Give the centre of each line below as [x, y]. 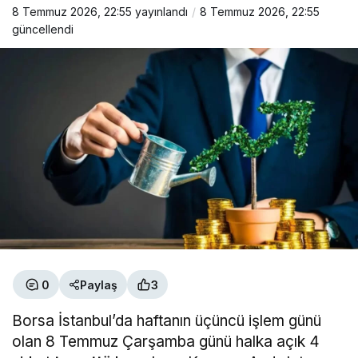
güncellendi [43, 29]
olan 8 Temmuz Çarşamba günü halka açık [159, 342]
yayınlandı [160, 12]
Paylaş [99, 284]
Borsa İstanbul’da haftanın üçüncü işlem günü [167, 321]
